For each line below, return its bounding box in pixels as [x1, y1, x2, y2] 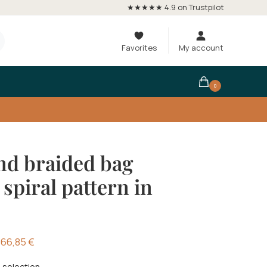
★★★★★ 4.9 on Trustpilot [127, 2, 224, 13]
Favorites [121, 42, 157, 53]
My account [178, 42, 223, 53]
